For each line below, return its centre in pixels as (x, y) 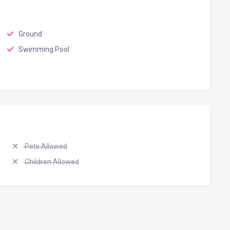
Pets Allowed (45, 147)
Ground (30, 34)
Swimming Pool (44, 50)
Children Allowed (51, 162)
